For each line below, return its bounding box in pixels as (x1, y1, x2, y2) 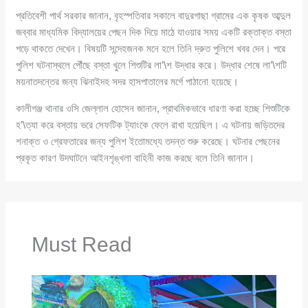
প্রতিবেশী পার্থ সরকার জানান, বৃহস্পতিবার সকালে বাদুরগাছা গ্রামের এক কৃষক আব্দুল (16, 9, 291, 21)
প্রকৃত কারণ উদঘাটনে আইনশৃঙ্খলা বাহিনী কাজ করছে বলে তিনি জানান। (16, 151, 255, 164)
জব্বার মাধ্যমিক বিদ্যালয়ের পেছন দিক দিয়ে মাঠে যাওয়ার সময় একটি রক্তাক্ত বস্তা (16, 25, 292, 38)
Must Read (31, 232, 132, 256)
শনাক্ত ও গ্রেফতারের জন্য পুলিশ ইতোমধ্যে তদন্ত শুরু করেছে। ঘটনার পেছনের (16, 135, 280, 147)
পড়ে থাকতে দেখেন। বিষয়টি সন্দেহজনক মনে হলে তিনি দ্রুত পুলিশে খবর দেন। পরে (16, 42, 286, 54)
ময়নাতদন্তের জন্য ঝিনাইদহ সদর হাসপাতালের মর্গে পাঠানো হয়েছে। (16, 75, 239, 87)
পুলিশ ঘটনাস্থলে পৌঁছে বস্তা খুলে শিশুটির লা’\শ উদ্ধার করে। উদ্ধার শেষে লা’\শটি (16, 58, 287, 71)
